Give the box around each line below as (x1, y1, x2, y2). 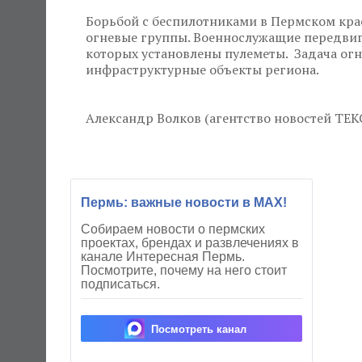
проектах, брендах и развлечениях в (81, 236, 299, 250)
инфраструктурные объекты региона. (86, 61, 322, 79)
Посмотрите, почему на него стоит (81, 263, 287, 278)
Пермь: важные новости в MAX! (81, 196, 287, 210)
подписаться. (81, 277, 160, 292)
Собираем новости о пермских (81, 222, 265, 237)
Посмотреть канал (151, 323, 246, 336)
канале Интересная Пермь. (81, 250, 245, 264)
